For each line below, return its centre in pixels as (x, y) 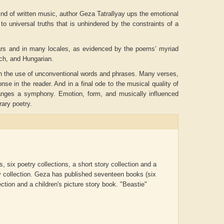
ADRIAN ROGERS (86, 150)
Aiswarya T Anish (196, 150)
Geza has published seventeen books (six (95, 174)
